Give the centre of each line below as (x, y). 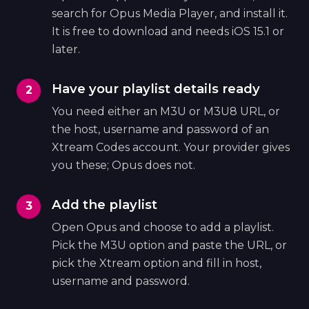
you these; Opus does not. (124, 166)
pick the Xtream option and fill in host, (157, 263)
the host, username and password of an (161, 130)
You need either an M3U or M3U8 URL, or (166, 112)
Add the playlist (105, 204)
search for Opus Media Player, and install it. (170, 13)
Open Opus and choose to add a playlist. (163, 228)
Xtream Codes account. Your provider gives (171, 148)
